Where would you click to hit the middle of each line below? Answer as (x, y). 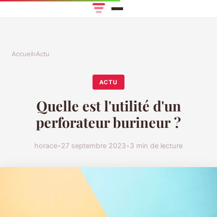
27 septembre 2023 (93, 145)
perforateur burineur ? (108, 122)
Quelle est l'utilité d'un (108, 106)
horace (46, 145)
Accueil (23, 54)
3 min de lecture (156, 145)
